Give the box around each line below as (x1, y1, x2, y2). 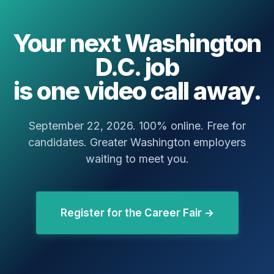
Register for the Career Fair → (60, 207, 214, 220)
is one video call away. (13, 76, 261, 106)
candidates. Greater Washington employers (28, 136, 246, 149)
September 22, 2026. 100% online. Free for (28, 119, 246, 133)
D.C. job (95, 52, 179, 83)
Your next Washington (12, 28, 261, 59)
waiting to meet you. (85, 152, 189, 166)
